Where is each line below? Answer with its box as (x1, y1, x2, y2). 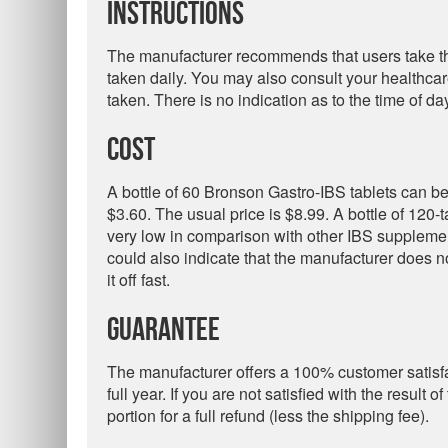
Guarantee (107, 312, 220, 349)
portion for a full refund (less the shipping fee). (107, 404, 429, 427)
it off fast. (107, 268, 170, 291)
